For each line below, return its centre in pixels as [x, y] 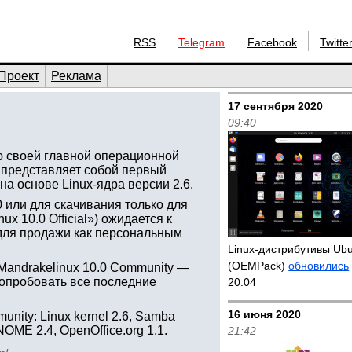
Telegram [202, 42]
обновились [319, 266]
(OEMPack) [258, 266]
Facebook [272, 42]
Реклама [76, 76]
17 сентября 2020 [276, 106]
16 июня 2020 [265, 314]
